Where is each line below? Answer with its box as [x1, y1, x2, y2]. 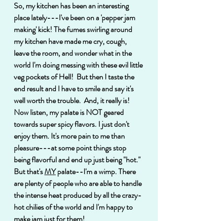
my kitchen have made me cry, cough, [14, 35, 128, 47]
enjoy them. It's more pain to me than [14, 130, 126, 142]
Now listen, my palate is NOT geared [14, 106, 125, 118]
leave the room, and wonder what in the [14, 47, 133, 59]
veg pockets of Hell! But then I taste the [14, 71, 136, 82]
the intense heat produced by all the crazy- [14, 189, 142, 201]
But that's [14, 165, 44, 177]
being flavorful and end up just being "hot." [14, 153, 142, 165]
